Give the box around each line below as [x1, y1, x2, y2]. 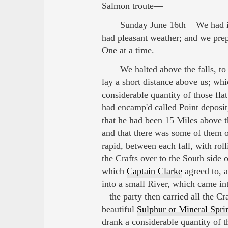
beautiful [101, 204, 137, 215]
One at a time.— [101, 45, 163, 55]
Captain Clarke [126, 166, 182, 177]
